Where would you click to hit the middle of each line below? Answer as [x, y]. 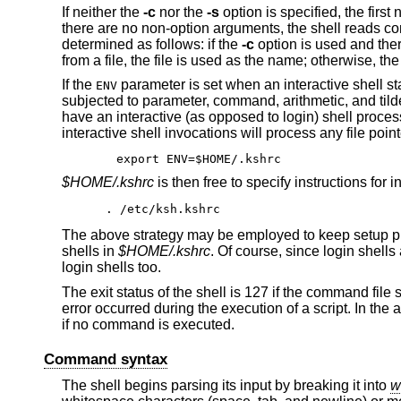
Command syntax [105, 360]
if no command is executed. [148, 325]
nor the [181, 12]
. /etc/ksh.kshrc [163, 209]
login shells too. [111, 268]
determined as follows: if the [151, 44]
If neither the [102, 12]
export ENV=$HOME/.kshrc [198, 158]
